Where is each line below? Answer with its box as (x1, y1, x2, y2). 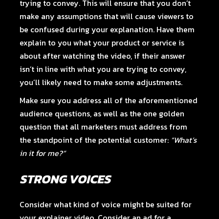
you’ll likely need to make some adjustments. (20, 76, 183, 88)
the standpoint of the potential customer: (20, 134, 171, 146)
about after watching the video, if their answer (20, 50, 186, 62)
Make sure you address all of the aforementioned (20, 94, 198, 106)
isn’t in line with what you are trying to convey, (20, 63, 187, 75)
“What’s (171, 134, 197, 146)
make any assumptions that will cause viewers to (20, 10, 194, 22)
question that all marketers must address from (20, 121, 188, 132)
